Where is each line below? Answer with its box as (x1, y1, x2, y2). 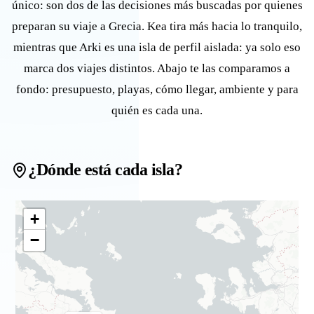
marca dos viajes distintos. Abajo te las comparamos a (24, 62, 290, 75)
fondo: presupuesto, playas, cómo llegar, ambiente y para (15, 83, 299, 96)
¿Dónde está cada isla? (28, 161, 183, 179)
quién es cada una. (111, 104, 203, 117)
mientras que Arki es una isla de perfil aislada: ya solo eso (13, 41, 301, 54)
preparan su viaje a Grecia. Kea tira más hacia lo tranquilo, (12, 20, 302, 33)
